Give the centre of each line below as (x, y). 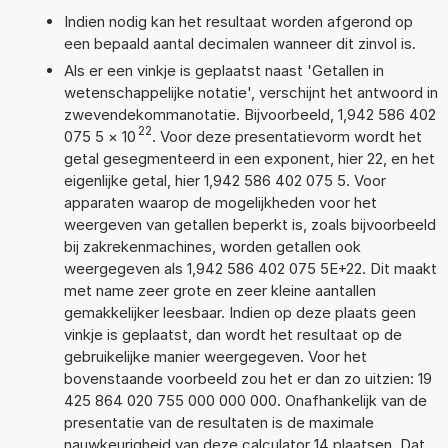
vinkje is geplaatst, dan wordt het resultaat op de (232, 334)
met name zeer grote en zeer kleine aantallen (219, 290)
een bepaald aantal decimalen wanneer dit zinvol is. (239, 43)
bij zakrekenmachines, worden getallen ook (212, 246)
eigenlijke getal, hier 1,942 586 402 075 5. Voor (224, 180)
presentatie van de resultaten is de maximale (218, 422)
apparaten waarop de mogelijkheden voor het (220, 202)
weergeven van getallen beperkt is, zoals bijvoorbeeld (249, 224)
